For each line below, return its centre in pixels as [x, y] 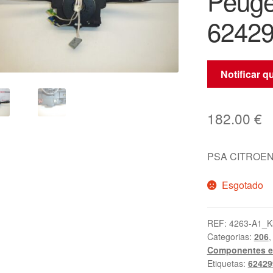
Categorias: [230, 237]
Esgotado [243, 185]
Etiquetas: [227, 264]
